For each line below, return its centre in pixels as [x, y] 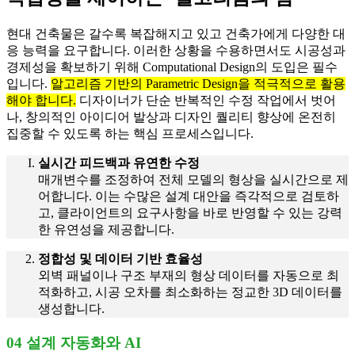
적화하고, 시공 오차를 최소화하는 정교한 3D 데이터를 [190, 292]
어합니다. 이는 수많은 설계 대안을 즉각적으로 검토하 [189, 196]
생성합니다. [71, 308]
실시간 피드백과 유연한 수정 [119, 162]
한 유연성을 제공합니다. [106, 229]
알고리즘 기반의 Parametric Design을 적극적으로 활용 [198, 83]
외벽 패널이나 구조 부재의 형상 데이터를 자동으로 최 [189, 275]
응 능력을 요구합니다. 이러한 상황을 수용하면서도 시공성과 [176, 50]
